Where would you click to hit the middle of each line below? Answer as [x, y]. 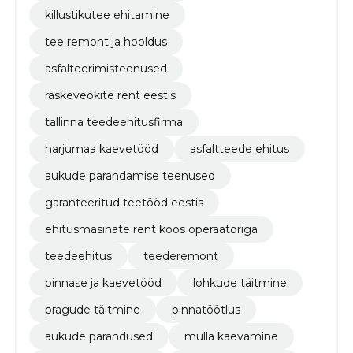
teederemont [180, 256]
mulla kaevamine [231, 337]
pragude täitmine [92, 310]
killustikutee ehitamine [107, 15]
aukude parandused [98, 337]
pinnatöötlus [206, 310]
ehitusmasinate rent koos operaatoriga [151, 230]
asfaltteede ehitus [239, 149]
